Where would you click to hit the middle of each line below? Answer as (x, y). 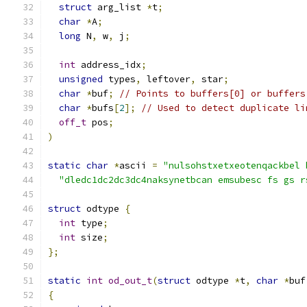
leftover (166, 79)
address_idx (108, 65)
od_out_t (130, 281)
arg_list (119, 7)
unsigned (81, 79)
